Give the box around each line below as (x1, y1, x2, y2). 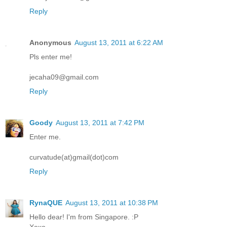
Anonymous (29, 39, 71, 47)
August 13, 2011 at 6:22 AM (74, 39, 163, 47)
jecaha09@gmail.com (29, 73, 99, 82)
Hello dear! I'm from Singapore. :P (29, 213, 138, 221)
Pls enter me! (29, 53, 72, 61)
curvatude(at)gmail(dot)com (29, 153, 119, 162)
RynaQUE (29, 199, 62, 207)
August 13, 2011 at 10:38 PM (65, 199, 158, 207)
